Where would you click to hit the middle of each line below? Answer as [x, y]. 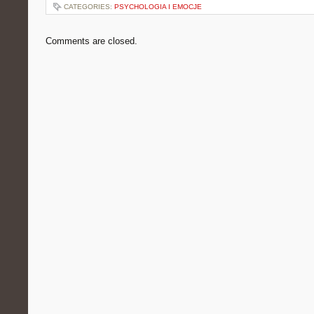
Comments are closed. [91, 41]
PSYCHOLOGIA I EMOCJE [158, 7]
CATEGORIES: [89, 7]
